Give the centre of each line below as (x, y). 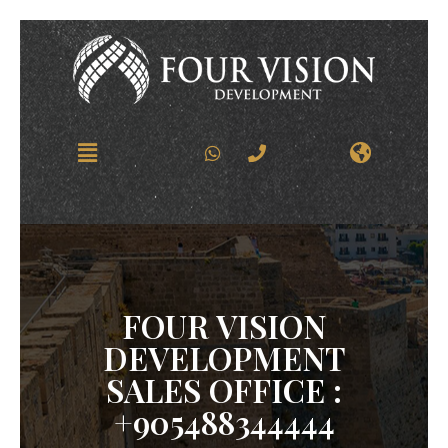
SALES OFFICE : (224, 390)
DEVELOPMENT (224, 358)
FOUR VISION (224, 326)
